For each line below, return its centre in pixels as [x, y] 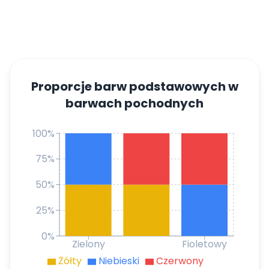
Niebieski [119, 261]
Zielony [88, 244]
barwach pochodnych [134, 103]
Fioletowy [205, 244]
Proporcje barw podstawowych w [134, 86]
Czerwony [180, 261]
